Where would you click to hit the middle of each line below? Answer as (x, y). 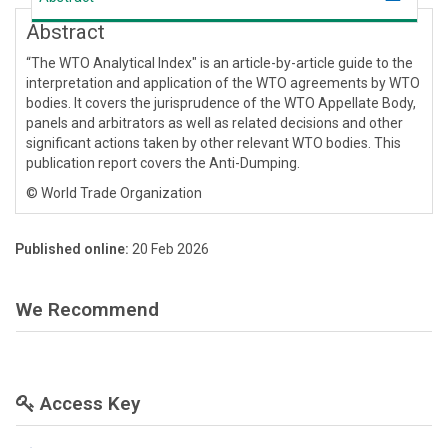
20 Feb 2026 (170, 249)
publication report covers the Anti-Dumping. (163, 163)
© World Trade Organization (114, 193)
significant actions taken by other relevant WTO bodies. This (213, 143)
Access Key (87, 404)
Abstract (65, 32)
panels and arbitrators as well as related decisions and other (214, 123)
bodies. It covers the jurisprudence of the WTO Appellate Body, (221, 103)
